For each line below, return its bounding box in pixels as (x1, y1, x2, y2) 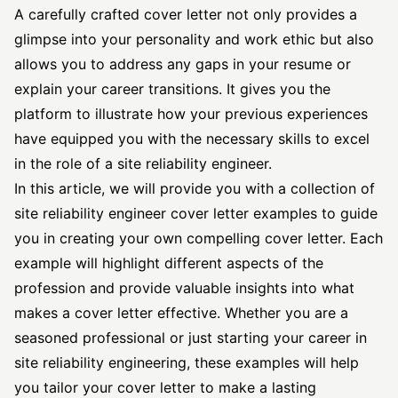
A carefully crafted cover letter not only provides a (14, 5, 357, 23)
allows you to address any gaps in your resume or (14, 55, 351, 73)
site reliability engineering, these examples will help (14, 354, 359, 371)
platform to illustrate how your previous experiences (14, 105, 368, 123)
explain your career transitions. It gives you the (14, 80, 330, 98)
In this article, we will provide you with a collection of (14, 179, 375, 197)
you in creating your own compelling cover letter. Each (14, 229, 383, 247)
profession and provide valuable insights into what (14, 279, 354, 297)
